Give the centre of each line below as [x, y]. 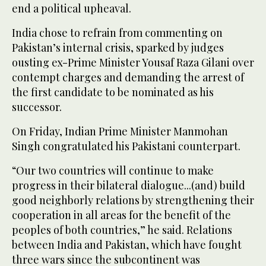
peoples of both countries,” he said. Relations [122, 230]
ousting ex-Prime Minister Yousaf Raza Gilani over [133, 63]
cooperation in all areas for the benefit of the [121, 215]
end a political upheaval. [72, 9]
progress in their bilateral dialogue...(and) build [129, 186]
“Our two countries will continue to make [113, 171]
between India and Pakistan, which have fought [127, 245]
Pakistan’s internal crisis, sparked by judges [118, 48]
